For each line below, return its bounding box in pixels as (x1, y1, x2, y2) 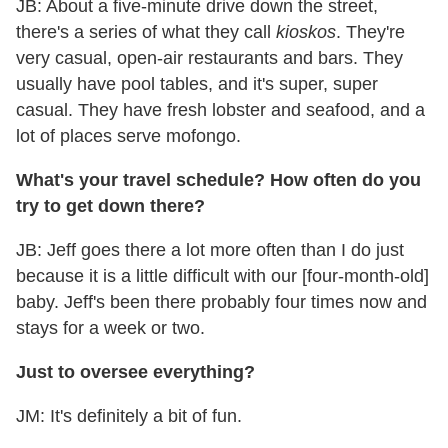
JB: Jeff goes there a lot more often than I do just (16, 240, 404, 261)
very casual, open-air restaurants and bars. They (16, 48, 403, 69)
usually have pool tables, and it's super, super (16, 74, 378, 95)
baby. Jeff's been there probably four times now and (16, 292, 427, 313)
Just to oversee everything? (16, 362, 255, 383)
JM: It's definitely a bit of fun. (16, 406, 242, 427)
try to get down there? (16, 196, 205, 217)
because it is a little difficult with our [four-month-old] (16, 266, 429, 287)
